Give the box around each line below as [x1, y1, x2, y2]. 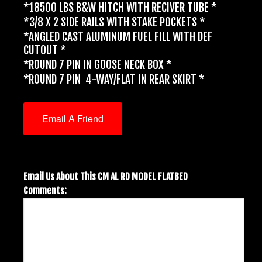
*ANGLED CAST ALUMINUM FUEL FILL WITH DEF [23, 29, 212, 44]
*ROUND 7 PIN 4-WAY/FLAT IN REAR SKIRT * [23, 72, 205, 87]
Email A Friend [42, 111, 104, 125]
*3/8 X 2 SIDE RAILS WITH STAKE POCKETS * [23, 15, 205, 30]
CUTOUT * [23, 43, 66, 57]
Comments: [23, 184, 67, 196]
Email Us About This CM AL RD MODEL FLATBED [23, 170, 188, 182]
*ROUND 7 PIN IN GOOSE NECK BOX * [23, 57, 172, 72]
